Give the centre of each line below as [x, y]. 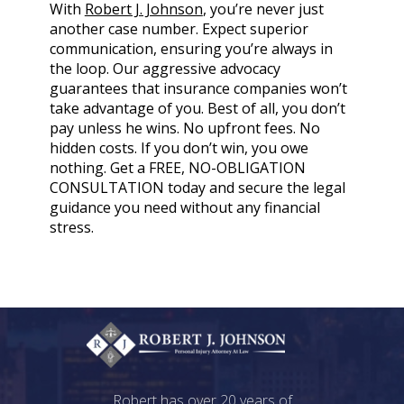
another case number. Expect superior [179, 28]
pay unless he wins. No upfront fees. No [184, 128]
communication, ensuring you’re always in [191, 48]
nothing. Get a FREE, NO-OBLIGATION [177, 167]
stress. [71, 227]
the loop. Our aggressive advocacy [165, 68]
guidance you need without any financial [184, 207]
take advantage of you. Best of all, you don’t [197, 108]
